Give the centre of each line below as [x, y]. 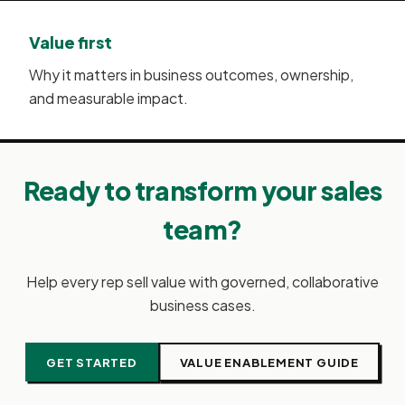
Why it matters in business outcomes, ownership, [191, 75]
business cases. [202, 306]
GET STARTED [92, 362]
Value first [71, 42]
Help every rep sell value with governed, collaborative [202, 282]
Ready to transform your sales [202, 191]
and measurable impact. [108, 99]
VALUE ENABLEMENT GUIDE [269, 362]
